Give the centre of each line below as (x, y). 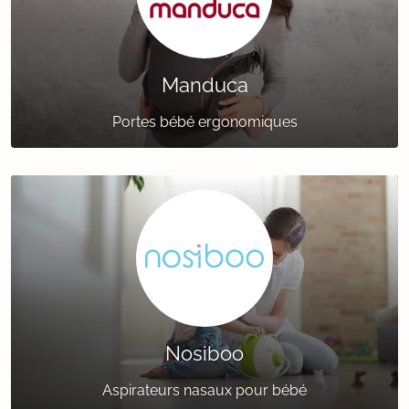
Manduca (204, 85)
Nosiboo (204, 354)
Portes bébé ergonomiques (204, 122)
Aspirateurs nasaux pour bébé (204, 391)
